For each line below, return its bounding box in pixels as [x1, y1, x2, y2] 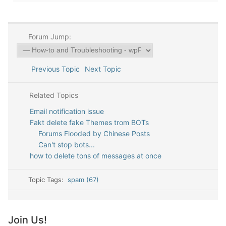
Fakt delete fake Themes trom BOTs [29, 118, 149, 127]
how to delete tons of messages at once [29, 151, 161, 160]
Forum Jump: [26, 32, 71, 41]
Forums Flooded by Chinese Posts [38, 129, 150, 138]
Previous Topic [27, 65, 80, 73]
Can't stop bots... [38, 140, 95, 149]
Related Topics [27, 91, 78, 99]
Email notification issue [29, 107, 104, 116]
